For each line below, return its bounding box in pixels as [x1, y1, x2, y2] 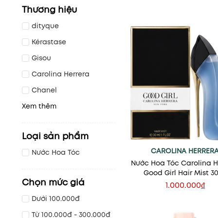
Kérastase [32, 37, 66, 47]
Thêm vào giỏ [162, 187, 209, 198]
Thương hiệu [22, 3, 77, 17]
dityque [32, 21, 59, 31]
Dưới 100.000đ [32, 194, 80, 204]
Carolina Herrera [32, 69, 90, 79]
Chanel [32, 85, 57, 95]
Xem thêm [22, 101, 58, 111]
